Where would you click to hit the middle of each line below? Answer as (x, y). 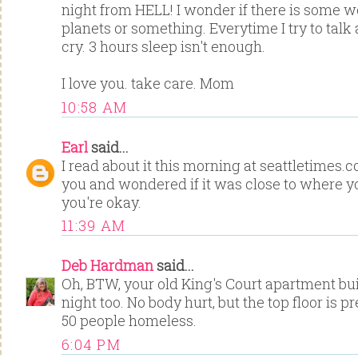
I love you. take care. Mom (148, 84)
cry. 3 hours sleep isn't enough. (163, 47)
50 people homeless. (129, 321)
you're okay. (101, 202)
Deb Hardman (107, 266)
